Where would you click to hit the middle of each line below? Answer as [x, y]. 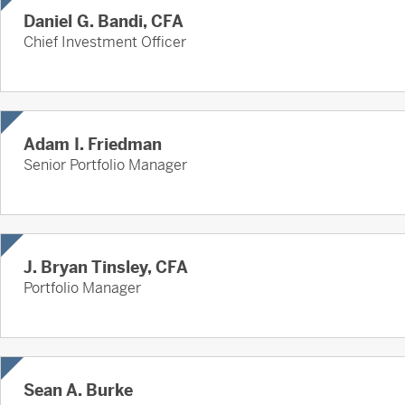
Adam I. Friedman [93, 145]
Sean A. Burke [78, 391]
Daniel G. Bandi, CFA [104, 22]
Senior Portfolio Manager [105, 165]
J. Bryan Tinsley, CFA [106, 268]
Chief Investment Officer [105, 42]
